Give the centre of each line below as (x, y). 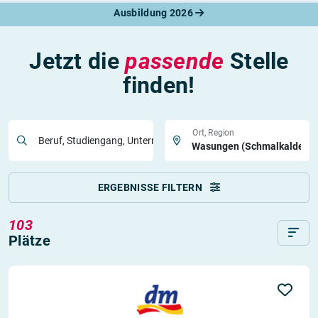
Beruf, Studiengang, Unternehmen (113, 140)
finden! (159, 85)
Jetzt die (77, 61)
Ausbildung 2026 (155, 13)
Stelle (256, 61)
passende (175, 61)
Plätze (29, 241)
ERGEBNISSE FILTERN (151, 187)
